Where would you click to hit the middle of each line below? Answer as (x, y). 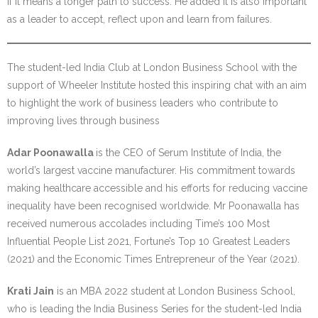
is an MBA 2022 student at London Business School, (175, 291)
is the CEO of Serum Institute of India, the (188, 152)
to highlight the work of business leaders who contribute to (143, 103)
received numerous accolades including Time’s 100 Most (138, 223)
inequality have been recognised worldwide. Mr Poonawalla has (153, 205)
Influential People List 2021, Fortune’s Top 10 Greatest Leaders (149, 241)
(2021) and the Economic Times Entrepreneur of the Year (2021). (153, 259)
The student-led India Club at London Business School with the (152, 67)
